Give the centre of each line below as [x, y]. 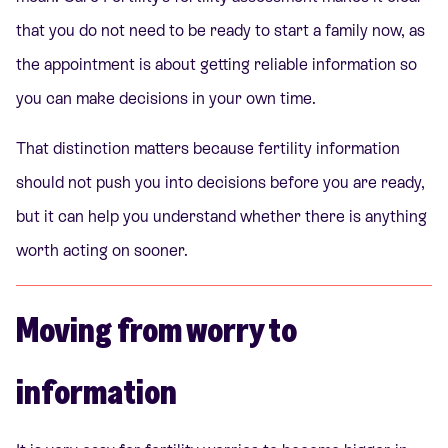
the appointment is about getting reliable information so [216, 65]
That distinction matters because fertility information [208, 149]
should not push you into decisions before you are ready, [220, 183]
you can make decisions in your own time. [166, 99]
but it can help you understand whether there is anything [221, 217]
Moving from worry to [156, 328]
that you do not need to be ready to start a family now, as [220, 31]
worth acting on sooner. [102, 251]
